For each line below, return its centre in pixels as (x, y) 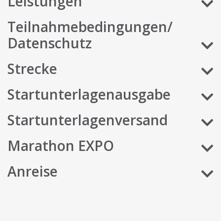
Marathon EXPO (61, 145)
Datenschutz (50, 43)
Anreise (33, 171)
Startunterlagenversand (88, 120)
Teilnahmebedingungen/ (90, 26)
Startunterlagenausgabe (89, 94)
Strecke (32, 68)
